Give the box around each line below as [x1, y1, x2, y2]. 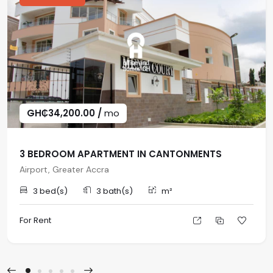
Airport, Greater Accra [19, 164, 109, 175]
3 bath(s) [94, 185, 133, 197]
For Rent [19, 214, 51, 226]
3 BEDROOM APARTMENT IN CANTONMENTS [19, 147, 222, 160]
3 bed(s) [31, 185, 68, 197]
